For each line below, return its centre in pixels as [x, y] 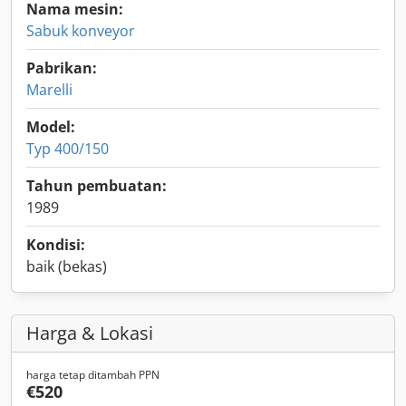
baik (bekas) [67, 266]
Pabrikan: [62, 68]
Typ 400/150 [68, 149]
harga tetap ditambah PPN [93, 375]
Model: [51, 127]
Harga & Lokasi [90, 333]
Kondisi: [56, 245]
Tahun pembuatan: [97, 186]
